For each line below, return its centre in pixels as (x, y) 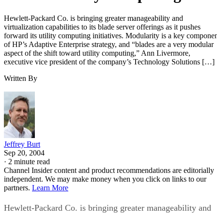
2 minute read (29, 161)
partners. (18, 187)
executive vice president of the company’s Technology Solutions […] (109, 62)
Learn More (50, 187)
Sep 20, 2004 (24, 153)
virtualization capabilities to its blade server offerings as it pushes (102, 27)
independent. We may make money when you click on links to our (105, 179)
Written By (21, 78)
